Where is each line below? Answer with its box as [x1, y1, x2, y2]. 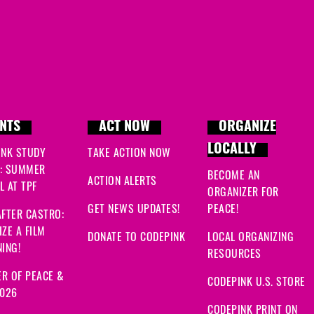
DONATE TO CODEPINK [88, 228, 185, 245]
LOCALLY [207, 143, 257, 157]
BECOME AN [207, 166, 260, 183]
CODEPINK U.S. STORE [207, 273, 306, 289]
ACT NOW [99, 121, 150, 135]
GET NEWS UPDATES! [88, 200, 180, 217]
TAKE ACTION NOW [88, 144, 171, 161]
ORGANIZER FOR [207, 183, 279, 200]
